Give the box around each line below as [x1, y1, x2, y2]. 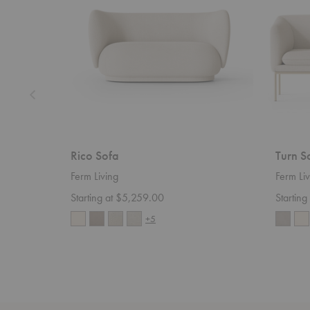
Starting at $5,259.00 [71, 190, 164, 206]
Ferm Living [71, 169, 118, 184]
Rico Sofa [71, 147, 119, 164]
